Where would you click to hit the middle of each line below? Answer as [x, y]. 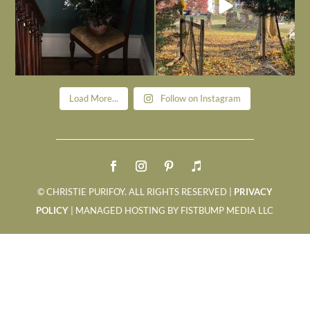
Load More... [94, 98]
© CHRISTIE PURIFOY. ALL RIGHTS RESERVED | [135, 191]
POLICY [53, 210]
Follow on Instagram [201, 98]
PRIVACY [253, 191]
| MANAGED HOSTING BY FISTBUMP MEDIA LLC [171, 210]
